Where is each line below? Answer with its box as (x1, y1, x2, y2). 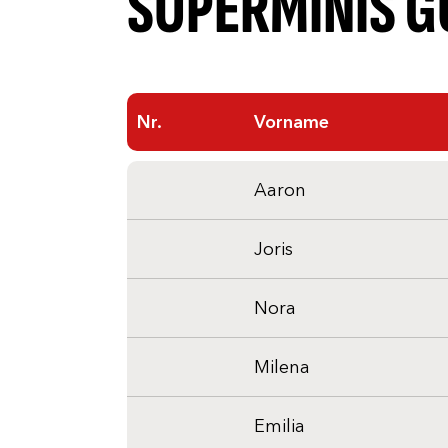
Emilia (254, 415, 305, 437)
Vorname (254, 111, 329, 133)
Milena (254, 356, 310, 378)
